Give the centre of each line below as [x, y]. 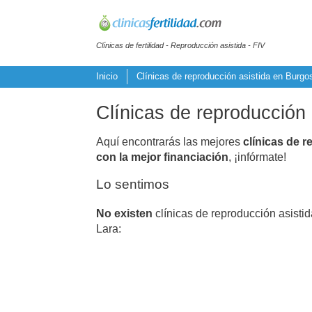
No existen [124, 213]
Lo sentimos [133, 184]
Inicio [107, 77]
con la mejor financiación [162, 157]
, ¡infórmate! [257, 157]
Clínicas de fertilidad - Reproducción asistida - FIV [180, 45]
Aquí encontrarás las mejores [170, 141]
